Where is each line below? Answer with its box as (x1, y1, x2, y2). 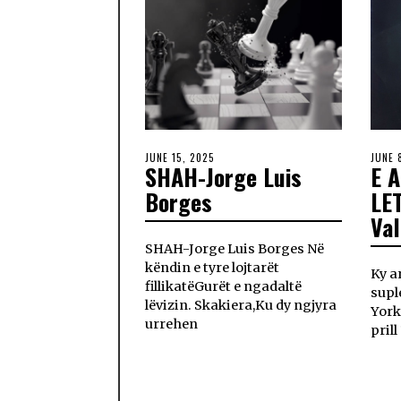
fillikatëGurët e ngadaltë (145, 277, 302, 294)
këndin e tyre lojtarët (145, 259, 279, 276)
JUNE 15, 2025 (145, 149, 215, 165)
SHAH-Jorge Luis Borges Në (145, 240, 324, 257)
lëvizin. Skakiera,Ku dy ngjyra (145, 296, 337, 313)
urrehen (145, 315, 198, 332)
